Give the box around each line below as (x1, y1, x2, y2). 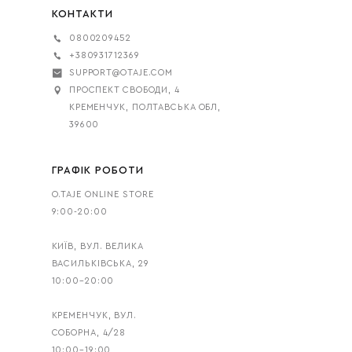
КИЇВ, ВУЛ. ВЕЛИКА (51, 242, 143, 251)
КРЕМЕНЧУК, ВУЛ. (51, 311, 137, 320)
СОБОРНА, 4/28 (51, 328, 126, 337)
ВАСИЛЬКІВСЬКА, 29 (51, 259, 149, 268)
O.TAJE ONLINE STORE (51, 190, 154, 199)
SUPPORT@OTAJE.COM (68, 68, 174, 77)
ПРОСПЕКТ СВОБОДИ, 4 (68, 85, 180, 94)
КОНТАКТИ (51, 8, 113, 20)
